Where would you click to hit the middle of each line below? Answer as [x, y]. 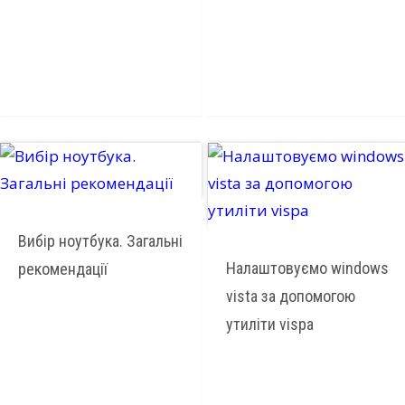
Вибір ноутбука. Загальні [100, 240]
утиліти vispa [269, 324]
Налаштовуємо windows [307, 268]
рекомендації [63, 268]
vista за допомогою [290, 296]
